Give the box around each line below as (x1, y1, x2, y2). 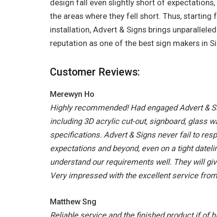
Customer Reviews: (50, 65, 140, 78)
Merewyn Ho (50, 89, 94, 99)
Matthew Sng (50, 197, 96, 206)
